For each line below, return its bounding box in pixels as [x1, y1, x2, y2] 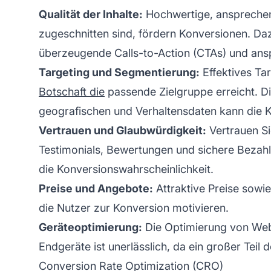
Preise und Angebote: [39, 181, 153, 195]
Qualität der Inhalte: [39, 7, 143, 21]
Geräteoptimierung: [39, 220, 142, 233]
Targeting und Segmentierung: [39, 65, 200, 79]
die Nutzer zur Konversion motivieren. [39, 201, 229, 214]
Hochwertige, [143, 7, 216, 21]
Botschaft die [39, 85, 105, 98]
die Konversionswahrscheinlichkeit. [39, 162, 214, 175]
